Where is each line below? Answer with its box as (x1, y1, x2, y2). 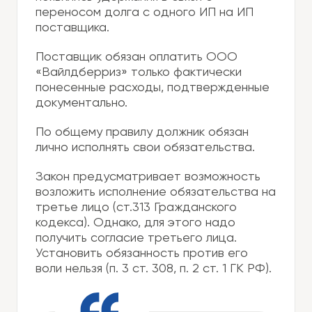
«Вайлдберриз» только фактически (36, 66, 242, 79)
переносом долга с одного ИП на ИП (36, 6, 253, 19)
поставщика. (36, 22, 109, 35)
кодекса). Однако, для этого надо (36, 217, 235, 230)
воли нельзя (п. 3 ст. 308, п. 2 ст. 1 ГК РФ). (36, 263, 272, 276)
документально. (36, 97, 127, 110)
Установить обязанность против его (36, 247, 248, 260)
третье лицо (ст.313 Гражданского (36, 201, 237, 214)
